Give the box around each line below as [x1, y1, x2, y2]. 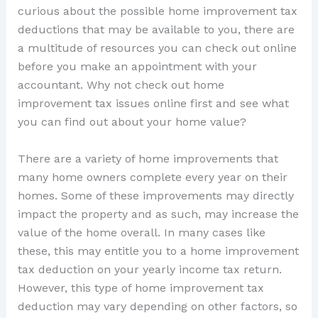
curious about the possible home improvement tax [17, 4, 297, 18]
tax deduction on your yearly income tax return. [17, 262, 282, 276]
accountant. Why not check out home [17, 78, 224, 92]
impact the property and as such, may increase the [17, 207, 299, 221]
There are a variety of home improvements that [17, 151, 278, 165]
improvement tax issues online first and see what [17, 97, 289, 111]
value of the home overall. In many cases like [17, 225, 265, 239]
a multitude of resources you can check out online [17, 41, 297, 55]
